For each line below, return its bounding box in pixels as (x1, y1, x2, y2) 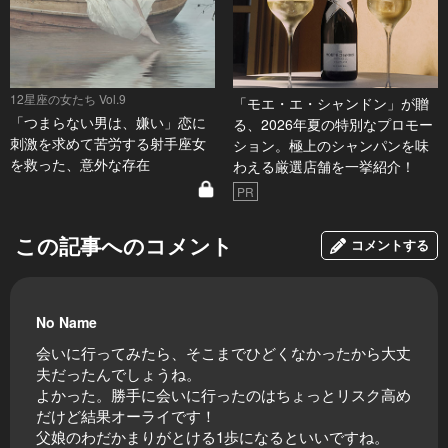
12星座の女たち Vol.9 (10, 90, 126, 108)
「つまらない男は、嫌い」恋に (10, 112, 206, 133)
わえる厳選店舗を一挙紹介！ (232, 156, 415, 177)
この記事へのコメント (15, 230, 233, 261)
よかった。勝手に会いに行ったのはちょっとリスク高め (36, 384, 411, 406)
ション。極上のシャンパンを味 (232, 135, 429, 156)
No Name (36, 312, 97, 333)
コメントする (351, 235, 429, 255)
